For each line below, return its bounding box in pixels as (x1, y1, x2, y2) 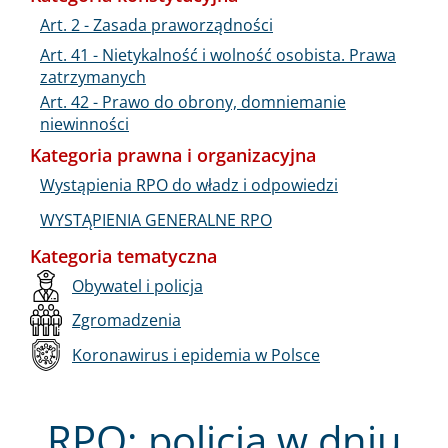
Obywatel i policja (72, 274, 203, 297)
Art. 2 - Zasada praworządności (40, 13, 273, 36)
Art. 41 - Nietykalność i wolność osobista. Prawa (40, 43, 396, 66)
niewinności (40, 112, 129, 135)
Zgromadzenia (72, 309, 181, 332)
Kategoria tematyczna (30, 243, 217, 268)
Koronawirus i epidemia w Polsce (72, 344, 320, 367)
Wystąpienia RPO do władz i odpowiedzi (40, 173, 338, 196)
